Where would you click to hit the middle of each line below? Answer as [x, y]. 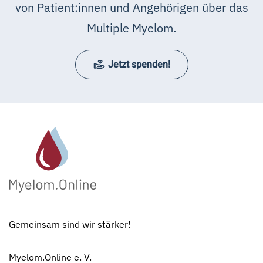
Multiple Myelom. [131, 28]
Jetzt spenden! [139, 65]
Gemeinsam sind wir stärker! [70, 224]
